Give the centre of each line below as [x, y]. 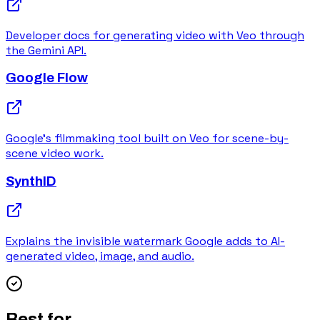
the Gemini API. [46, 50]
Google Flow [47, 78]
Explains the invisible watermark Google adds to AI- [145, 241]
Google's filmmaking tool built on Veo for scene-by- [147, 138]
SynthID [31, 181]
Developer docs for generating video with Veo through [155, 35]
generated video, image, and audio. [100, 256]
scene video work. [55, 153]
